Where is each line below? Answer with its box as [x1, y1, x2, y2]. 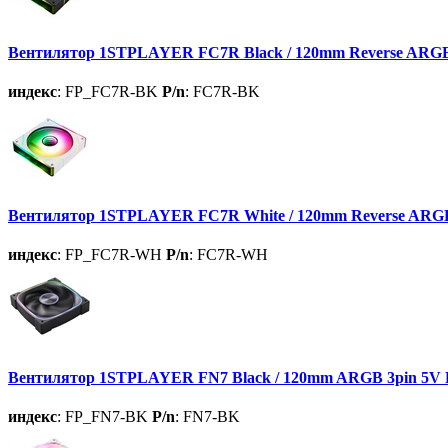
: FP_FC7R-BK [57, 83, 158, 101]
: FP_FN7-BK [57, 408, 148, 426]
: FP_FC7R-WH [57, 245, 162, 263]
